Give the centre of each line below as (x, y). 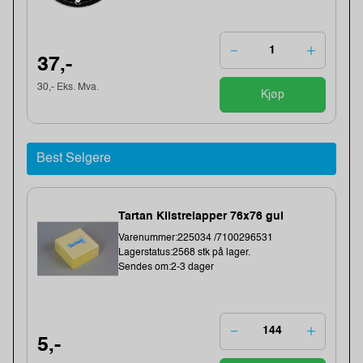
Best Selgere (74, 158)
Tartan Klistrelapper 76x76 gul (201, 216)
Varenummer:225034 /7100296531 (196, 238)
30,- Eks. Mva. (68, 87)
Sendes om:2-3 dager (167, 267)
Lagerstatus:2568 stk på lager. (185, 252)
